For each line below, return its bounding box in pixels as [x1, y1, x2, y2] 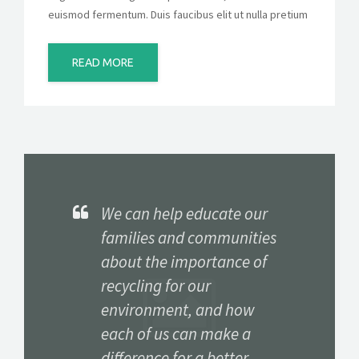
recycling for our [101, 274, 211, 296]
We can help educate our [101, 202, 268, 224]
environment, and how [101, 298, 255, 321]
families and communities [101, 226, 276, 248]
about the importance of [101, 250, 267, 272]
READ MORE [72, 55, 134, 69]
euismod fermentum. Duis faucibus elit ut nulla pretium [48, 6, 308, 22]
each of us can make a [101, 322, 251, 345]
